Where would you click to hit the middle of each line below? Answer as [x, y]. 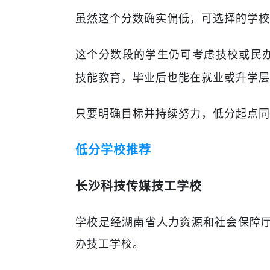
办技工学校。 [110, 244]
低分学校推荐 [113, 150]
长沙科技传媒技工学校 [139, 186]
